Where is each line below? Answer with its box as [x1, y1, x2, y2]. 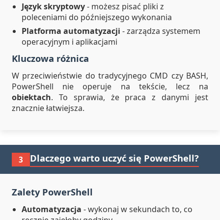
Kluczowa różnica [12, 52, 89, 64]
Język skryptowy [22, 1, 85, 12]
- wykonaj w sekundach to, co [82, 204, 192, 215]
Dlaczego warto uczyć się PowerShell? [30, 152, 199, 164]
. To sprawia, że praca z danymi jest [51, 92, 208, 103]
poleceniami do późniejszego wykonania [22, 12, 172, 23]
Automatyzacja [22, 204, 82, 215]
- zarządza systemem [120, 26, 200, 36]
